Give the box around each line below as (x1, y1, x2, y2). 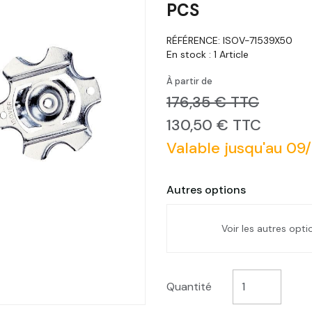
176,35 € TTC (166, 91, 259, 112)
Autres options (166, 182, 246, 197)
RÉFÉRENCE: (166, 33, 223, 47)
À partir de (166, 75, 212, 87)
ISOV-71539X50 (223, 33, 292, 47)
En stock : (166, 47, 214, 61)
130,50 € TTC (166, 114, 261, 135)
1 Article (214, 47, 249, 61)
